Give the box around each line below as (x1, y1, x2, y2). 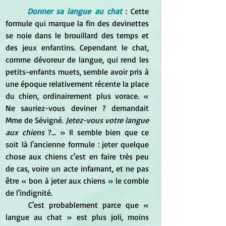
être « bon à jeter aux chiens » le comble (6, 175, 149, 186)
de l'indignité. (6, 187, 52, 198)
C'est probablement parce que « (6, 199, 28, 210)
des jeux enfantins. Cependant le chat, (6, 42, 149, 52)
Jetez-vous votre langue (66, 115, 149, 125)
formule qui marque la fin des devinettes (6, 18, 149, 28)
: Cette (125, 6, 149, 16)
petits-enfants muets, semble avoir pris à (6, 66, 149, 77)
